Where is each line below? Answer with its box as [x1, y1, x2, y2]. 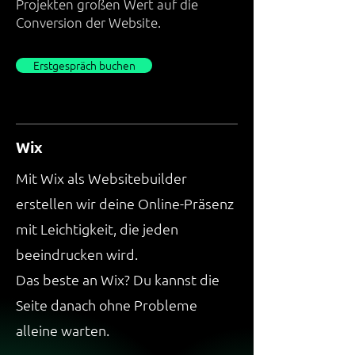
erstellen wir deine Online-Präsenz [16, 194, 234, 212]
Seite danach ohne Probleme [16, 296, 197, 314]
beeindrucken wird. [16, 245, 138, 263]
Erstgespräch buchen [32, 57, 136, 73]
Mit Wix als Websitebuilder [16, 169, 187, 187]
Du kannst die [133, 270, 219, 288]
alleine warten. [16, 321, 109, 339]
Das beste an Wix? [16, 270, 133, 288]
